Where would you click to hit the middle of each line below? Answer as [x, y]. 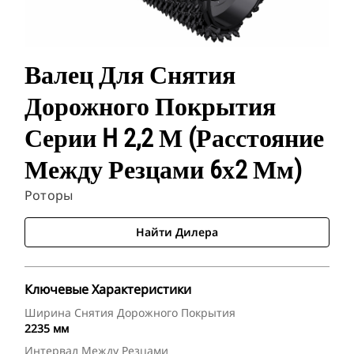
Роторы [49, 196]
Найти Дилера [177, 232]
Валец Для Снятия [130, 75]
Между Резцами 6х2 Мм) [163, 170]
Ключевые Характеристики [108, 290]
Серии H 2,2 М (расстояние [174, 139]
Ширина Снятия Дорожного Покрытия [130, 313]
